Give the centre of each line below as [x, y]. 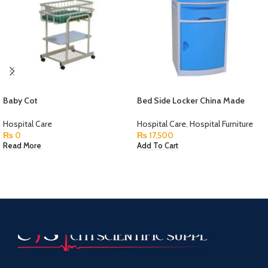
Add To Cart [158, 146]
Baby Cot [20, 100]
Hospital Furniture [221, 124]
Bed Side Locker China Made [191, 100]
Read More [22, 146]
